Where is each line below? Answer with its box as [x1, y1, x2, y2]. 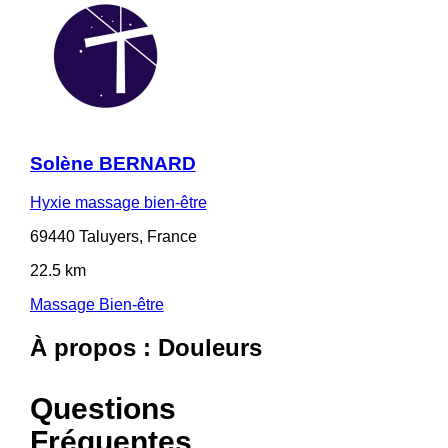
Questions [29, 391, 176, 425]
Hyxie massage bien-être [29, 193, 207, 211]
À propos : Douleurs [29, 333, 262, 361]
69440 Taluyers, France [29, 227, 197, 245]
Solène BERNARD [29, 153, 196, 175]
